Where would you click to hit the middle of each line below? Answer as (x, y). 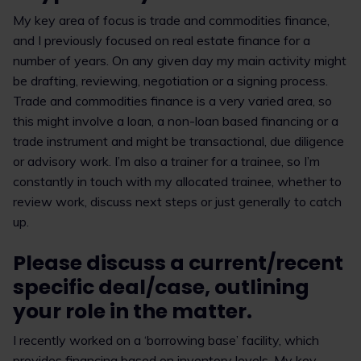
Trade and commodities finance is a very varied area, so (172, 101)
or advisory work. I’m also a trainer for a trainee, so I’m (166, 161)
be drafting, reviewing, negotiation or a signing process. (170, 81)
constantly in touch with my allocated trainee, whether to (177, 181)
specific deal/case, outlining (161, 287)
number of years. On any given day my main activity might (180, 60)
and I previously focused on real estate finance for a (162, 40)
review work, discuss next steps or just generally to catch (177, 201)
